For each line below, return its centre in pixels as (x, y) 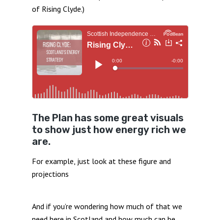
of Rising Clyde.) (58, 9)
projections (50, 174)
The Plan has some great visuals (108, 118)
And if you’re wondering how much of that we (107, 206)
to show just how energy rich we (109, 129)
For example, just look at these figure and (101, 161)
